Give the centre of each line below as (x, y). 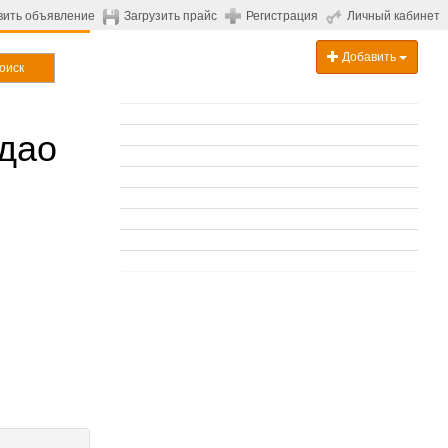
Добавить (369, 57)
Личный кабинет (393, 16)
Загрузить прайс (170, 16)
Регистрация (282, 16)
